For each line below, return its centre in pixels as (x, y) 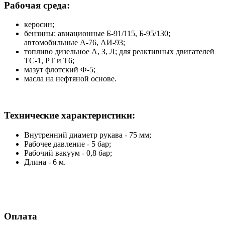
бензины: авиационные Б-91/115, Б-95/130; (97, 34)
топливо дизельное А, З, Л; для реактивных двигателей (119, 52)
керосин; (39, 25)
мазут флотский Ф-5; (60, 70)
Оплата (21, 216)
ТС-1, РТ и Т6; (49, 61)
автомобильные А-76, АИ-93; (75, 43)
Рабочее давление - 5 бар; (68, 144)
